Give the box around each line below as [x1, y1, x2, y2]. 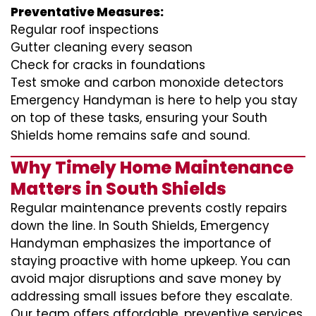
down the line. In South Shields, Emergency [11, 217, 269, 234]
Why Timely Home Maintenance [11, 156, 293, 179]
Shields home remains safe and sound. [11, 127, 250, 144]
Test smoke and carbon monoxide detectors [11, 74, 284, 91]
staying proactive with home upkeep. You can [11, 253, 291, 269]
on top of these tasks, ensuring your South [11, 109, 267, 126]
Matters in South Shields [11, 177, 226, 200]
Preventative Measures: [11, 4, 164, 20]
